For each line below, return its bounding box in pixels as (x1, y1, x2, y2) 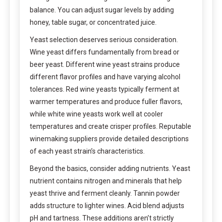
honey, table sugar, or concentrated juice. (30, 18, 157, 27)
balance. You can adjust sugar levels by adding (30, 6, 174, 14)
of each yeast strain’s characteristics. (30, 147, 145, 156)
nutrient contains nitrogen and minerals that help (30, 177, 182, 185)
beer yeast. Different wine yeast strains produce (30, 60, 180, 69)
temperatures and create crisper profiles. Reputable (30, 122, 191, 131)
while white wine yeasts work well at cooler (30, 110, 163, 118)
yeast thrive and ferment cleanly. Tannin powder (30, 189, 180, 198)
